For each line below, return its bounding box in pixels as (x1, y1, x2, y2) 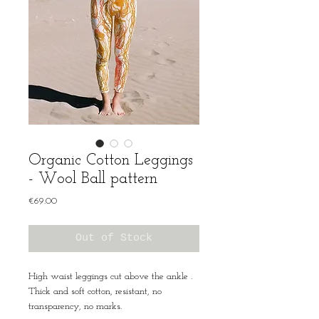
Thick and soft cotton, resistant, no (28, 286, 162, 297)
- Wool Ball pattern (28, 171, 157, 187)
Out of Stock (75, 232, 152, 244)
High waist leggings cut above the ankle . (28, 271, 192, 282)
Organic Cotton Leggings (28, 152, 193, 169)
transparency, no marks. (28, 301, 122, 312)
